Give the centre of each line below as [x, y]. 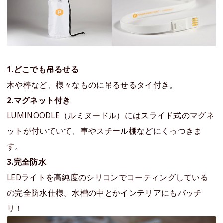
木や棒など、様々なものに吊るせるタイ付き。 [92, 84]
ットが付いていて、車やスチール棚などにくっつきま [105, 131]
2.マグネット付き [39, 100]
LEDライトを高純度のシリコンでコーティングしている [108, 177]
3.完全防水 [27, 162]
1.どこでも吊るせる [43, 69]
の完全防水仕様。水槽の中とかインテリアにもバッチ [105, 192]
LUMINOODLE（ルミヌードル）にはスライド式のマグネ [111, 115]
